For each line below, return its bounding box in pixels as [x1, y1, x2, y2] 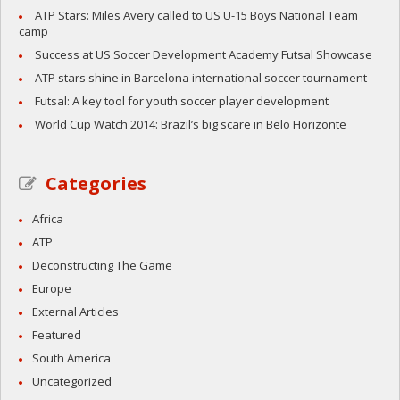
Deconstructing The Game [32, 257, 172, 274]
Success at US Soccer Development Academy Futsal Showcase [35, 46, 372, 63]
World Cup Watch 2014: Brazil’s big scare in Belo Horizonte [35, 116, 346, 133]
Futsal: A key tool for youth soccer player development [35, 93, 329, 110]
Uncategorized [32, 373, 112, 390]
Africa [32, 211, 63, 228]
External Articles [32, 304, 119, 321]
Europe [32, 280, 71, 297]
